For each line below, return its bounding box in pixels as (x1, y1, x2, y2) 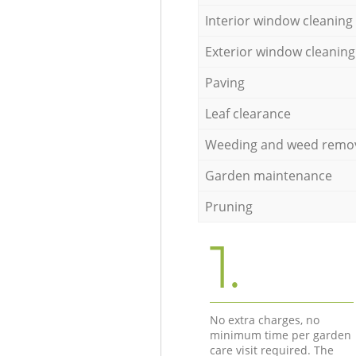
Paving (204, 73, 245, 91)
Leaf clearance (204, 104, 291, 122)
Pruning (204, 197, 253, 215)
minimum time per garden (209, 327, 351, 342)
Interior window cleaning (204, 11, 353, 29)
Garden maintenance (204, 166, 332, 184)
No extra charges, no (209, 311, 319, 327)
